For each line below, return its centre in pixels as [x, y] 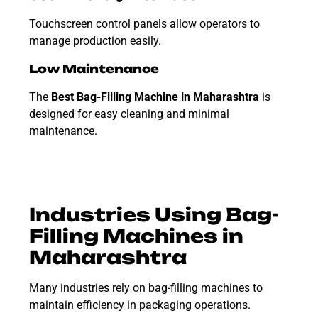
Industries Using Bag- [154, 214]
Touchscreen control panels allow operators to [144, 24]
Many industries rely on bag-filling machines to [146, 287]
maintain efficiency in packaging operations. [140, 305]
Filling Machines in [136, 236]
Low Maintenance [94, 68]
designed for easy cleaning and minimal [129, 114]
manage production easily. [95, 41]
